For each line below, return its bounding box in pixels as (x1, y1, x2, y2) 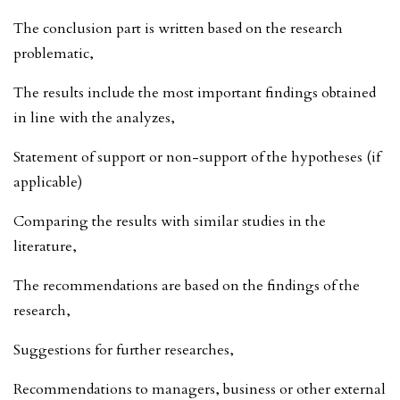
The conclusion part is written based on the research (13, 18, 343, 38)
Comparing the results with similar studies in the (13, 211, 326, 231)
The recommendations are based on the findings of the (13, 275, 360, 296)
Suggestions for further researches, (13, 339, 234, 360)
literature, (13, 236, 77, 256)
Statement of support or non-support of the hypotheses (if (13, 146, 380, 167)
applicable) (13, 171, 82, 192)
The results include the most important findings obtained (13, 82, 376, 103)
